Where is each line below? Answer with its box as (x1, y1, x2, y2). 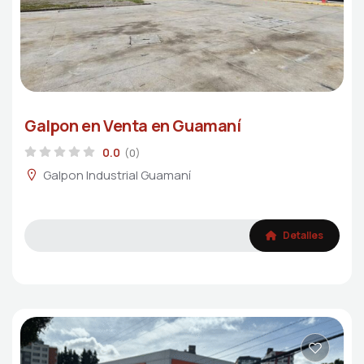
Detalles (281, 228, 323, 243)
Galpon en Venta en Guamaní (24, 114, 241, 136)
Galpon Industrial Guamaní (43, 167, 191, 184)
